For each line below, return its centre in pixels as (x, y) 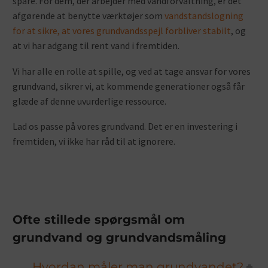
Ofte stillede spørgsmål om (99, 219)
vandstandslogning (204, 15)
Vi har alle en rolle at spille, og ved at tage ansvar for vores (132, 71)
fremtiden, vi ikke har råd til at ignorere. (94, 141)
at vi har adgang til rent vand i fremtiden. (96, 45)
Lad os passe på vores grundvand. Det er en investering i (125, 127)
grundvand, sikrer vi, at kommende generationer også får (129, 86)
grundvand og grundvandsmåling (119, 237)
